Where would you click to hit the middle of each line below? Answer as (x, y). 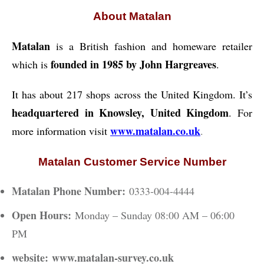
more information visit (60, 131)
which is (31, 65)
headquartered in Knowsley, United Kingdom (121, 113)
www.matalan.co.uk (155, 131)
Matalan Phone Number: (70, 191)
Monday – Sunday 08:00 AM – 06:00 (155, 215)
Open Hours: (43, 215)
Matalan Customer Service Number (132, 162)
